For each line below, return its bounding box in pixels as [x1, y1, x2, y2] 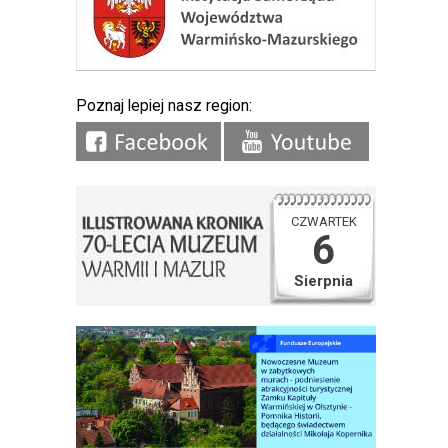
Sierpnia [294, 272, 353, 290]
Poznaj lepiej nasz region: [76, 97, 252, 115]
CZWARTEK [290, 214, 357, 229]
